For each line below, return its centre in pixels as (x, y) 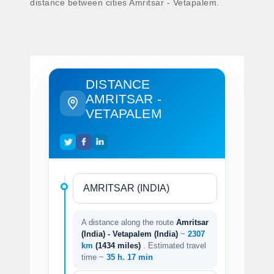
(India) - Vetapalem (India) (130, 234)
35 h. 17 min (130, 257)
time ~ (94, 257)
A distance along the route (129, 222)
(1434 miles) (119, 245)
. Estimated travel (175, 245)
